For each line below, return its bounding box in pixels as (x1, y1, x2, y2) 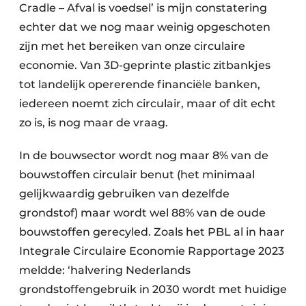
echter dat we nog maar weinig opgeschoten (19, 20, 270, 33)
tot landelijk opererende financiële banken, (19, 78, 260, 91)
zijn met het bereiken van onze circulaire (19, 40, 245, 53)
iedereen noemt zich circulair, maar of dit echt (19, 97, 276, 110)
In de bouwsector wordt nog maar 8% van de (19, 149, 268, 162)
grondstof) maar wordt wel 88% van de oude (19, 206, 266, 219)
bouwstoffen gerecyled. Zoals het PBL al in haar (19, 225, 285, 238)
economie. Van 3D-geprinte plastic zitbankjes (19, 59, 270, 72)
